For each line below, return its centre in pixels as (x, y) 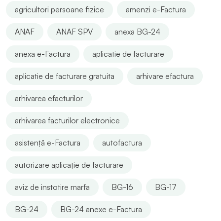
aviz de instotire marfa (52, 187)
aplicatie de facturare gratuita (65, 76)
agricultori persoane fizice (59, 9)
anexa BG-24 (137, 31)
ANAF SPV (74, 31)
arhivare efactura (165, 76)
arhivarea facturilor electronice (67, 120)
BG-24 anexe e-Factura (101, 209)
